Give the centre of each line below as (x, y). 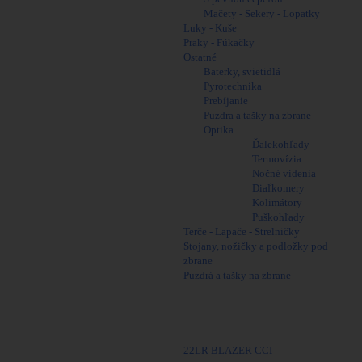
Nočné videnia (284, 173)
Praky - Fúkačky (219, 42)
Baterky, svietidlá (242, 72)
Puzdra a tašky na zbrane (257, 115)
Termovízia (277, 159)
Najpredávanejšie (207, 321)
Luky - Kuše (210, 28)
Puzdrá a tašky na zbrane (237, 275)
